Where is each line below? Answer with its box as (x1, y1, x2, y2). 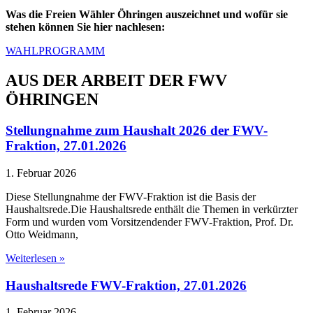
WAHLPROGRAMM (6, 45, 105, 57)
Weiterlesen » (6, 252, 65, 264)
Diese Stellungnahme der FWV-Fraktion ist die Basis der (6, 190, 256, 203)
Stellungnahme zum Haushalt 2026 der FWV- (6, 123, 268, 138)
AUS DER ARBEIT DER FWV (6, 71, 227, 90)
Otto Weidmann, (6, 228, 78, 240)
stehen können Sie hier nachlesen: (6, 21, 165, 34)
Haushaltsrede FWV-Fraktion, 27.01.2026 (6, 277, 247, 293)
